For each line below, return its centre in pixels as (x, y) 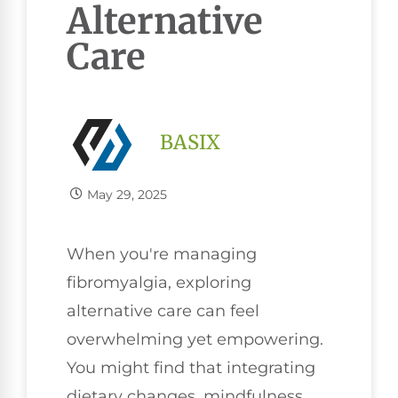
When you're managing (162, 254)
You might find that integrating (191, 367)
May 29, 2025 (127, 194)
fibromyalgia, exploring (159, 282)
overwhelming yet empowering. (195, 339)
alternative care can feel (163, 310)
